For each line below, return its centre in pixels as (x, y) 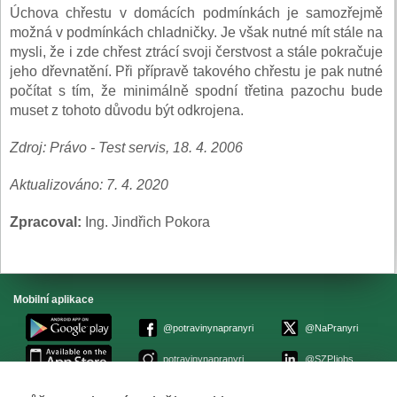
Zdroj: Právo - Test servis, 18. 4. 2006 (126, 148)
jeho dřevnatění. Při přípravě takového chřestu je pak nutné (197, 72)
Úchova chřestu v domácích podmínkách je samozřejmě (197, 13)
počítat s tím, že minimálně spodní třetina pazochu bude (197, 91)
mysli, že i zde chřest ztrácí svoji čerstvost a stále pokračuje (197, 52)
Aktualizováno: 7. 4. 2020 (89, 185)
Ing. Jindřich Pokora (146, 222)
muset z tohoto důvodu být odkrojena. (127, 111)
